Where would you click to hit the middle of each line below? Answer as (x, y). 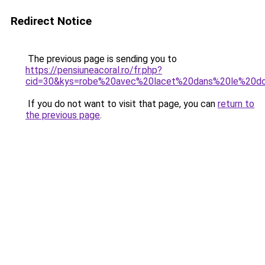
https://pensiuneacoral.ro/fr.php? (94, 70)
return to (236, 104)
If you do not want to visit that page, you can (122, 104)
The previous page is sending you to (101, 59)
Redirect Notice (51, 21)
